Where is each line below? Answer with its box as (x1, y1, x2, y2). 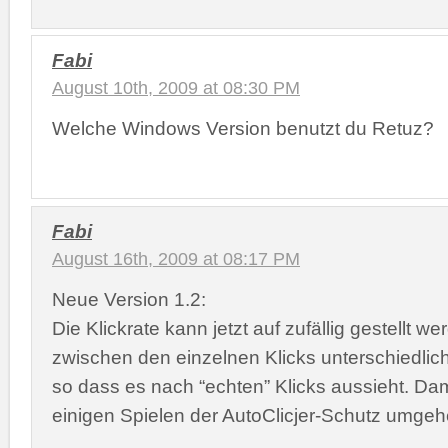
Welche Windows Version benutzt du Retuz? (52, 117, 434, 139)
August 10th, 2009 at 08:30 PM (52, 78, 300, 98)
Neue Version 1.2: (52, 287, 206, 310)
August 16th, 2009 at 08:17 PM (52, 248, 300, 269)
